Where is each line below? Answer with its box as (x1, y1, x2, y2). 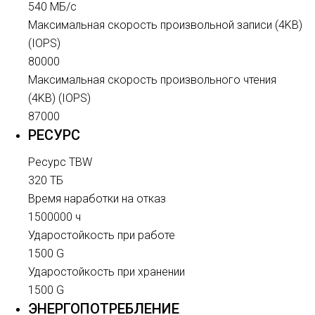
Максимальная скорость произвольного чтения (28, 73, 276, 86)
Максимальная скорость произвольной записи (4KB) (28, 18, 302, 32)
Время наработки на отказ (28, 192, 166, 205)
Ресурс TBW (28, 155, 92, 169)
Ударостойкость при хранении (28, 265, 185, 278)
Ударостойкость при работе (28, 229, 175, 242)
